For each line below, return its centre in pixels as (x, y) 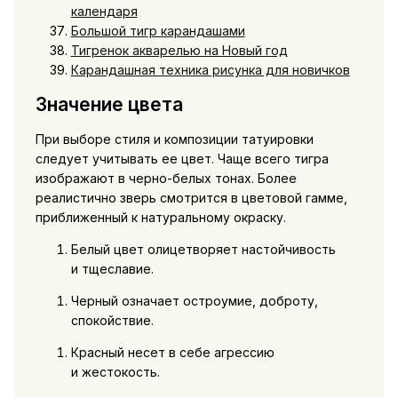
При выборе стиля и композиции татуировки (174, 139)
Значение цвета (109, 104)
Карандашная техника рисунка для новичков (210, 69)
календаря (104, 11)
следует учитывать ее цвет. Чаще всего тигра (182, 159)
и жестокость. (115, 372)
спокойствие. (112, 321)
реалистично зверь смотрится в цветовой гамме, (191, 198)
